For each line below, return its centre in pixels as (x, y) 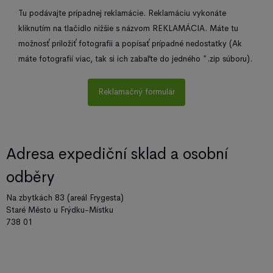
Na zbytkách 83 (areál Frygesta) (65, 197)
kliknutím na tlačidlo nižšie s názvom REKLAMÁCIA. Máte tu (128, 28)
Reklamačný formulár (136, 92)
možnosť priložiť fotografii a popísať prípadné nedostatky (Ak (130, 43)
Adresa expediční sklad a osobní (117, 154)
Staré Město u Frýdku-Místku (60, 210)
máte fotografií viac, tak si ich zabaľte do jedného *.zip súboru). (135, 58)
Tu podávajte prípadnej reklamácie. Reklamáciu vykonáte (122, 13)
